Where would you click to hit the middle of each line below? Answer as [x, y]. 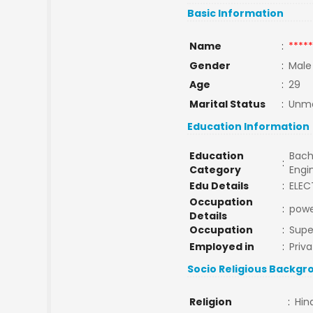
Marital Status [227, 104]
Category [215, 170]
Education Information [249, 126]
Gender [210, 66]
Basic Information [236, 13]
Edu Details [219, 186]
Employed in [221, 247]
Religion [210, 302]
